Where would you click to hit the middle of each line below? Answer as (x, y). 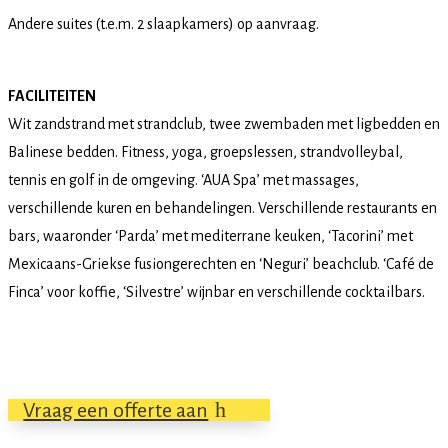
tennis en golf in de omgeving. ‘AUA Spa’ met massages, (183, 179)
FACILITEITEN (52, 95)
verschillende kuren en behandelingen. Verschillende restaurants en (222, 207)
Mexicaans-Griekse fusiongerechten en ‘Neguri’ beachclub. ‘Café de (221, 263)
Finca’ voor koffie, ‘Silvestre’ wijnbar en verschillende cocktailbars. (216, 291)
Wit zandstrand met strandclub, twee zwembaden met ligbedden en (224, 123)
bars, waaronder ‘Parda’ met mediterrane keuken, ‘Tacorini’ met (210, 235)
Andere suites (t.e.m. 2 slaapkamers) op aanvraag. (165, 23)
